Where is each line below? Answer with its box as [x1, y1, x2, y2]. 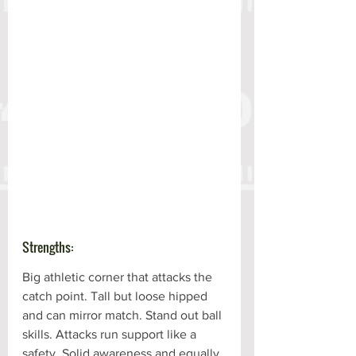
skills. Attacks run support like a [22, 327, 199, 341]
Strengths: [22, 237, 73, 257]
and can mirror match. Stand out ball [22, 308, 225, 322]
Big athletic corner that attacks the [22, 269, 215, 284]
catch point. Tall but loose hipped [22, 288, 211, 303]
